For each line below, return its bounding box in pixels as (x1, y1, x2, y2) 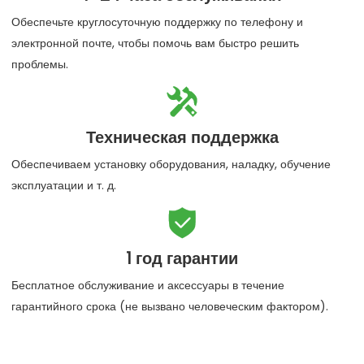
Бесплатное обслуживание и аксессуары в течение (11, 277, 284, 294)
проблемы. (11, 56, 68, 73)
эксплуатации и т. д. (11, 177, 116, 194)
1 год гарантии (126, 247, 238, 271)
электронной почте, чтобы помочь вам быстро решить (11, 35, 299, 52)
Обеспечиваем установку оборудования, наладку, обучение (11, 156, 331, 173)
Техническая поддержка (85, 126, 279, 149)
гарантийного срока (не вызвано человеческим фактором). (11, 298, 328, 315)
